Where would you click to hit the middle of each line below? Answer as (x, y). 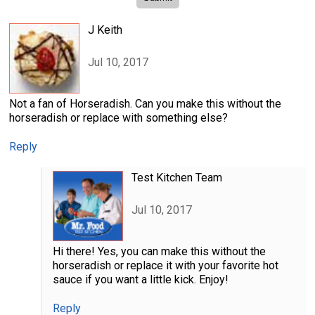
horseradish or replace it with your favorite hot (165, 265)
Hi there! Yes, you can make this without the (159, 251)
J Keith (105, 30)
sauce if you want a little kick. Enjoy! (140, 279)
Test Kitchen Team (176, 177)
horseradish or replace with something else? (118, 117)
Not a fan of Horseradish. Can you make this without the (145, 103)
